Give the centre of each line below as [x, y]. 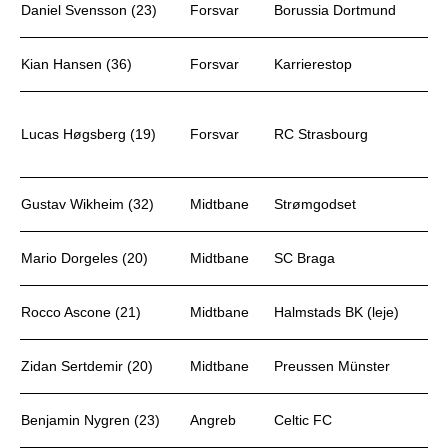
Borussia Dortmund [335, 10]
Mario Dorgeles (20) [84, 258]
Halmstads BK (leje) [336, 312]
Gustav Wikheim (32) [87, 204]
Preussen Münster [332, 366]
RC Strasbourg [321, 134]
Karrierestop [313, 64]
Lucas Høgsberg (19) [88, 134]
